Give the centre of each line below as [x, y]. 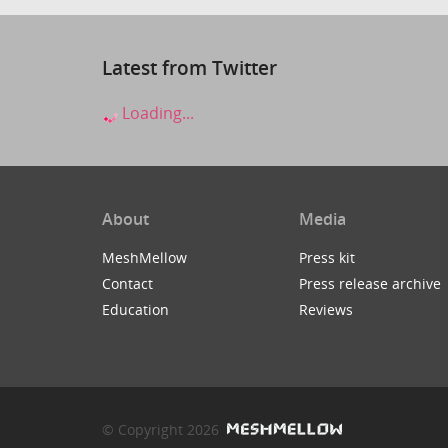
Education [135, 309]
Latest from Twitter [189, 68]
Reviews [325, 309]
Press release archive [369, 283]
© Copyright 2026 [162, 430]
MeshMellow [144, 257]
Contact [127, 283]
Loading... [156, 112]
